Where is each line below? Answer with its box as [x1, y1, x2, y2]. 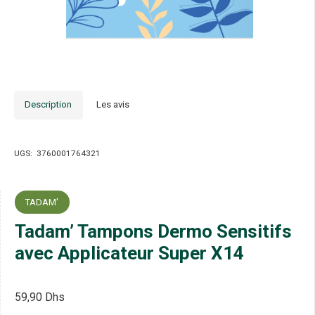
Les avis [96, 99, 130, 110]
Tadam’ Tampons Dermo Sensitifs [14, 220, 292, 242]
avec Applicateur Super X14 [14, 242, 244, 264]
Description [25, 99, 72, 110]
